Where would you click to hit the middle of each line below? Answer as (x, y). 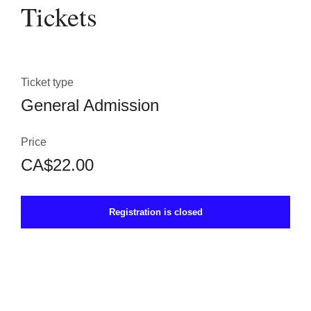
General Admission (90, 106)
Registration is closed (155, 212)
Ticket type (47, 83)
